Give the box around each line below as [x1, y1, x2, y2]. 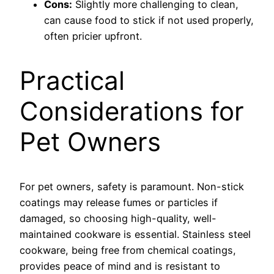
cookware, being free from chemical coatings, [20, 243, 236, 256]
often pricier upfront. [44, 30, 142, 43]
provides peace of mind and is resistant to [20, 259, 220, 272]
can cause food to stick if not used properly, [44, 14, 254, 27]
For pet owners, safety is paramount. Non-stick [20, 180, 244, 193]
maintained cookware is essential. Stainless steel [20, 228, 251, 240]
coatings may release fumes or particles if [20, 196, 218, 209]
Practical [20, 64, 125, 96]
